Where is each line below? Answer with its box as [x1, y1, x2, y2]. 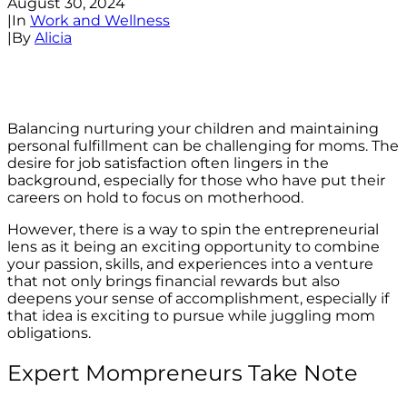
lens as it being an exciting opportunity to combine [7, 238, 380, 256]
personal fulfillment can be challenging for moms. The [7, 137, 399, 155]
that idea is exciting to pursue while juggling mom [7, 307, 375, 325]
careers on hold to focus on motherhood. [7, 189, 307, 207]
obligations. [7, 324, 91, 342]
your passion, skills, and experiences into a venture [7, 255, 373, 273]
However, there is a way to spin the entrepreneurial [7, 221, 379, 239]
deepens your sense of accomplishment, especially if [7, 290, 389, 308]
